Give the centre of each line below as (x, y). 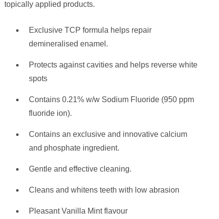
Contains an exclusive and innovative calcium (108, 134)
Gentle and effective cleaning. (80, 169)
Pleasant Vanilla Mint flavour (78, 211)
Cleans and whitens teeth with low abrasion (104, 190)
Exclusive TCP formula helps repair (90, 30)
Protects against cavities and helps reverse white (113, 65)
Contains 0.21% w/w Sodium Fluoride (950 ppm (111, 100)
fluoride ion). (50, 113)
